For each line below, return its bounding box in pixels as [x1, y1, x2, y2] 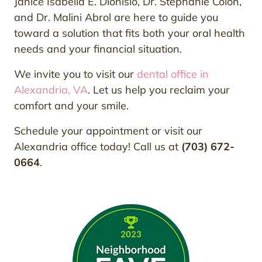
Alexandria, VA [14, 83, 88, 97]
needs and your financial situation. [14, 42, 182, 56]
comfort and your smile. [14, 99, 129, 113]
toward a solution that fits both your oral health [14, 26, 245, 40]
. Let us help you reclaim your [88, 83, 230, 97]
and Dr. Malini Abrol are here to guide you [14, 11, 218, 25]
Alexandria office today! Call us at [14, 140, 181, 154]
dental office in [137, 67, 209, 81]
